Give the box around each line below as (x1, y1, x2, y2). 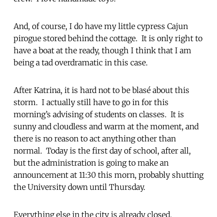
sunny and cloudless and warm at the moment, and (14, 121, 199, 131)
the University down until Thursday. (14, 182, 147, 192)
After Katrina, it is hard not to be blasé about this (14, 85, 189, 95)
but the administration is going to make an (14, 157, 169, 168)
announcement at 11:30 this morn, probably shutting (14, 170, 203, 180)
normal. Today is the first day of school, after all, (14, 145, 191, 155)
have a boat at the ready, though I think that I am (14, 45, 191, 55)
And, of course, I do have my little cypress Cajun (14, 21, 188, 31)
